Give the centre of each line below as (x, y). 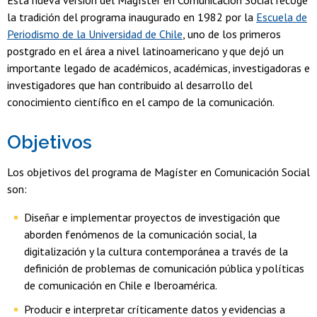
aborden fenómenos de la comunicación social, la (140, 234)
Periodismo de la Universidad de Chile (95, 34)
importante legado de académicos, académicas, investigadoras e (158, 68)
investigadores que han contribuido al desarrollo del (130, 85)
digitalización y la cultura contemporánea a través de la (156, 251)
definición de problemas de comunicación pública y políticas (164, 268)
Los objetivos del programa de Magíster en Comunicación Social (158, 172)
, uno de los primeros (232, 34)
